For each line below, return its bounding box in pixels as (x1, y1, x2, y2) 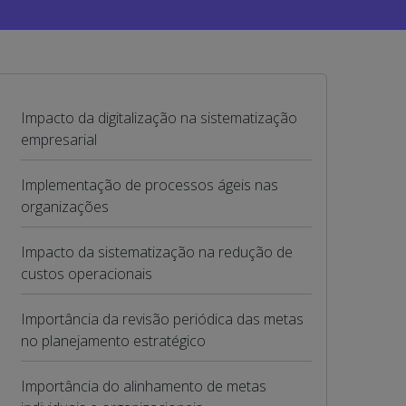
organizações (20, 197, 109, 217)
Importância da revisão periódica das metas (20, 309, 304, 329)
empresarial (20, 130, 97, 150)
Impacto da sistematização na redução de (20, 242, 293, 262)
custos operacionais (20, 264, 152, 284)
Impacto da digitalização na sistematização (20, 108, 297, 128)
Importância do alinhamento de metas (20, 376, 266, 396)
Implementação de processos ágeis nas (20, 175, 278, 195)
